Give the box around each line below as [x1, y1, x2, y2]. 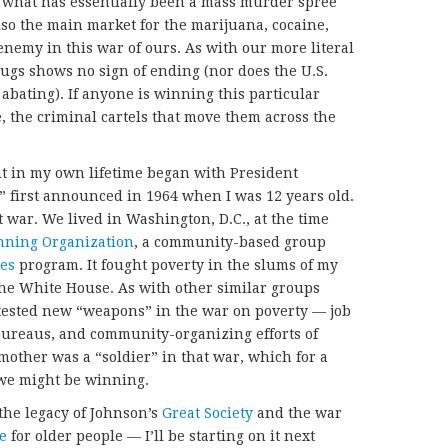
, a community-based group [134, 234, 326, 251]
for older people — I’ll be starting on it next [7, 428, 315, 445]
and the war [253, 405, 342, 422]
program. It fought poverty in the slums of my [15, 257, 338, 274]
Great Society [162, 405, 253, 422]
